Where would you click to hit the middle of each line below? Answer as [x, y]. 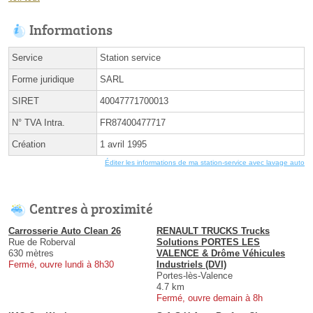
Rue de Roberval [42, 242]
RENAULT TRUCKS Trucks [213, 231]
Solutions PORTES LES [208, 242]
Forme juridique [43, 80]
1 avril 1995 [123, 145]
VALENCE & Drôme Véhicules [221, 254]
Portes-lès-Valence [195, 276]
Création [29, 145]
